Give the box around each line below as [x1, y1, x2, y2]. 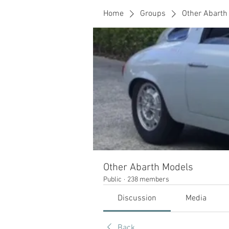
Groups [140, 9, 166, 19]
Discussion [118, 193, 157, 203]
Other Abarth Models [103, 162, 193, 174]
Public [103, 175, 122, 184]
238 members [127, 175, 169, 184]
